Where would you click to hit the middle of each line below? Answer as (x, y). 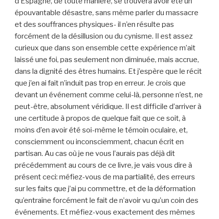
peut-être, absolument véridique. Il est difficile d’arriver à (108, 107)
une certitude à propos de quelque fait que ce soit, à (100, 119)
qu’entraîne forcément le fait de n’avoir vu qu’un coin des (107, 201)
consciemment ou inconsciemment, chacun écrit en (99, 142)
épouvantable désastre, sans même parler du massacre (107, 13)
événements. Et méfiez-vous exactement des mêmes (105, 212)
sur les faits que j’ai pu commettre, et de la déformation (105, 189)
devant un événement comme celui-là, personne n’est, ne (109, 95)
